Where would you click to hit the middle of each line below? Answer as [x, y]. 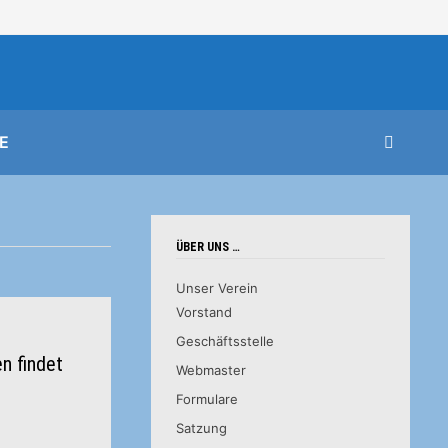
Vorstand [203, 312]
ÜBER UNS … [207, 247]
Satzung [201, 428]
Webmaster [210, 370]
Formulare [206, 399]
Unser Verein [216, 288]
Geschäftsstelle [224, 341]
